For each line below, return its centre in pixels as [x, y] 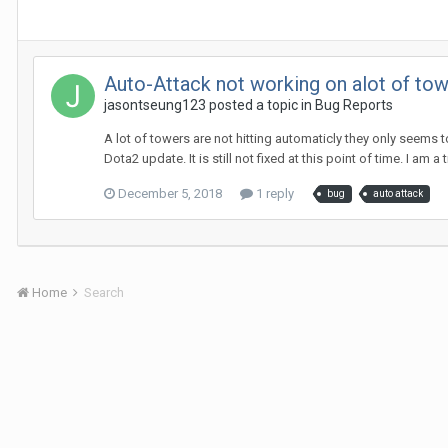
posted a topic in [260, 105]
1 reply [273, 193]
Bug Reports [354, 105]
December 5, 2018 [170, 193]
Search [104, 292]
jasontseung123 [155, 105]
